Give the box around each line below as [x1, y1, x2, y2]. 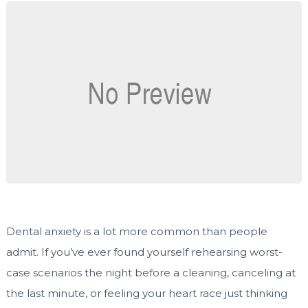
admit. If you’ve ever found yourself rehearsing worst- [5, 245, 283, 259]
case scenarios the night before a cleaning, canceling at [5, 266, 296, 280]
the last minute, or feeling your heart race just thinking [5, 287, 287, 300]
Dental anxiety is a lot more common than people [5, 225, 267, 239]
